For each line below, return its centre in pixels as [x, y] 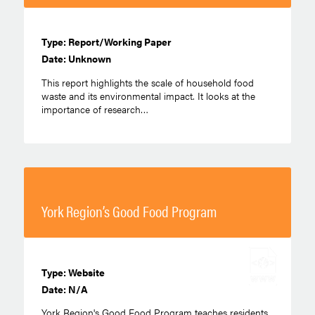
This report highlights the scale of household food [147, 82]
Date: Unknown [76, 59]
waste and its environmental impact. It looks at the [148, 95]
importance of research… [95, 109]
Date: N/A [64, 289]
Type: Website [73, 272]
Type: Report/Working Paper [106, 42]
